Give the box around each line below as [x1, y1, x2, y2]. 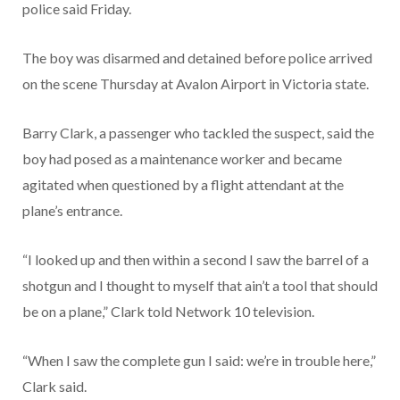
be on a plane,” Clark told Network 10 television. [22, 303, 314, 321]
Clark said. [22, 378, 87, 396]
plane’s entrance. [22, 202, 122, 220]
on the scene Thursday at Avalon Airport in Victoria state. [22, 75, 369, 93]
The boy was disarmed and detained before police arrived [22, 49, 372, 67]
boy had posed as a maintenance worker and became [22, 150, 342, 168]
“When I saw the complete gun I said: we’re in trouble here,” [22, 352, 376, 370]
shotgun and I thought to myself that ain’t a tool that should [22, 277, 378, 295]
